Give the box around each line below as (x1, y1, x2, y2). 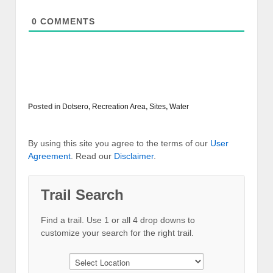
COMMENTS (37, 16, 95, 26)
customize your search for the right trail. (41, 227, 194, 238)
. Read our (71, 151, 114, 161)
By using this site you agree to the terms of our (28, 138, 210, 148)
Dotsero (62, 102, 88, 111)
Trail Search (41, 186, 124, 203)
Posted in (28, 102, 62, 111)
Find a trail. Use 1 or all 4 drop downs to (41, 214, 195, 225)
